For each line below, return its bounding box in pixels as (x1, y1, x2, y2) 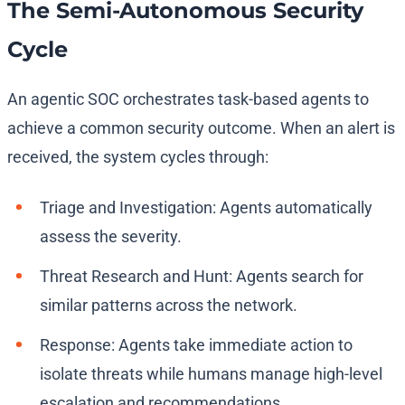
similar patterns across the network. (40, 296, 297, 316)
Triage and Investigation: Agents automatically (40, 198, 372, 218)
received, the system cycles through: (7, 147, 268, 167)
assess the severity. (40, 227, 182, 247)
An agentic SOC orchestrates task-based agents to (7, 89, 369, 109)
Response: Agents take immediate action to (40, 335, 353, 355)
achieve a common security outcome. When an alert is (7, 118, 395, 138)
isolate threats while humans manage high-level (40, 364, 382, 384)
